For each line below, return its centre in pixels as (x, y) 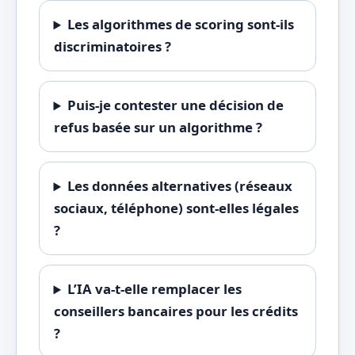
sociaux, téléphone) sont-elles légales (176, 208)
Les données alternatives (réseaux (180, 186)
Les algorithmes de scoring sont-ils (181, 25)
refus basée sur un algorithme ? (158, 128)
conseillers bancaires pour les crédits (176, 311)
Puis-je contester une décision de (176, 105)
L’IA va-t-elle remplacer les (155, 289)
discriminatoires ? (112, 47)
